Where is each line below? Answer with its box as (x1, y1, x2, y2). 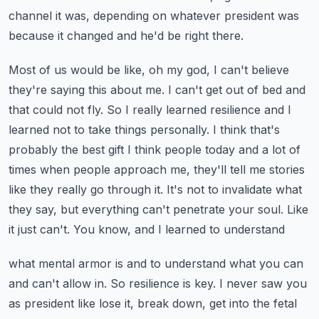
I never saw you (219, 276, 307, 291)
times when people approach (9, 162, 167, 177)
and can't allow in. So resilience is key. (9, 276, 216, 291)
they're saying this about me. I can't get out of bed (9, 83, 282, 97)
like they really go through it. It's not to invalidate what (9, 182, 302, 197)
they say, (9, 202, 57, 216)
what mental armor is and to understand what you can (9, 256, 303, 271)
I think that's (213, 122, 280, 137)
